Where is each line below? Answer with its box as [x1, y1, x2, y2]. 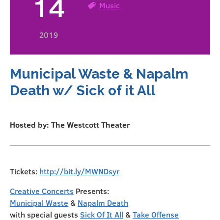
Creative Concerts [10, 186, 74, 196]
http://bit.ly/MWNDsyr [39, 166, 119, 177]
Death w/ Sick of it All [10, 82, 155, 99]
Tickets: [10, 166, 39, 177]
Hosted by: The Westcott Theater [10, 119, 130, 130]
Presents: [74, 186, 109, 196]
